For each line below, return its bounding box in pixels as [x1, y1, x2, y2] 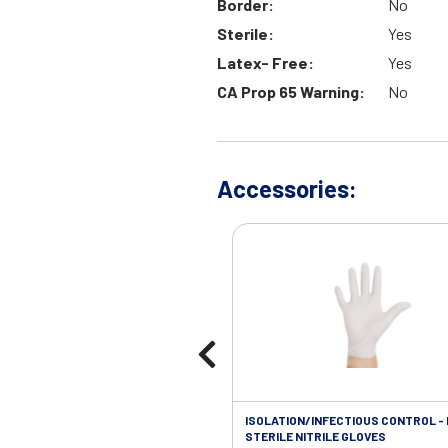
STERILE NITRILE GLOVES [245, 429, 386, 444]
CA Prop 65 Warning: [217, 82, 365, 102]
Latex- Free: [217, 53, 314, 73]
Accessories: [217, 174, 357, 204]
